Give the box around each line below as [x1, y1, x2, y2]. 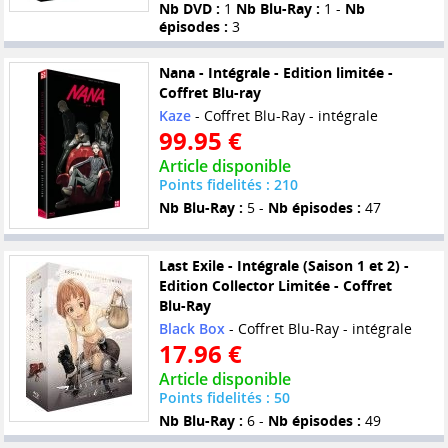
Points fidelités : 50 [158, 388, 290, 408]
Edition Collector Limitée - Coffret [158, 276, 392, 296]
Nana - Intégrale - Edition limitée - [158, 63, 393, 83]
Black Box [158, 319, 225, 339]
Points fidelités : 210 [158, 175, 298, 195]
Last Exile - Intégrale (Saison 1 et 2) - [158, 256, 409, 276]
